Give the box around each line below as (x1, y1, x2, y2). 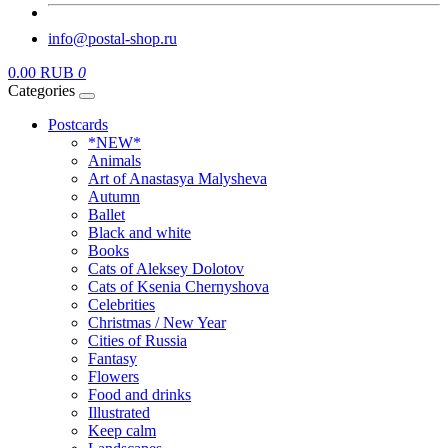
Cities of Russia (88, 332, 187, 349)
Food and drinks (88, 386, 191, 403)
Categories (8, 82, 75, 99)
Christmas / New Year (88, 314, 226, 331)
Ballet (88, 206, 125, 223)
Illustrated (88, 404, 150, 421)
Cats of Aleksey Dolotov (88, 260, 244, 277)
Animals (88, 152, 141, 169)
